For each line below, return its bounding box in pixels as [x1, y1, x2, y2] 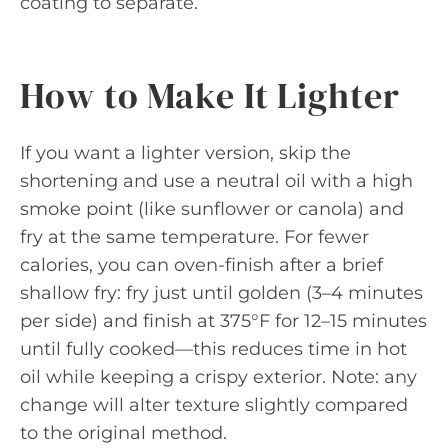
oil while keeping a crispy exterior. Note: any [20, 365, 417, 388]
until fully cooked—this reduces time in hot [20, 337, 407, 360]
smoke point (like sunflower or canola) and [20, 197, 404, 220]
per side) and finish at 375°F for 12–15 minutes [20, 309, 427, 332]
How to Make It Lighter [20, 70, 400, 120]
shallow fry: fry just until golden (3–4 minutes [20, 281, 423, 304]
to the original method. [20, 421, 227, 444]
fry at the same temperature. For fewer [20, 225, 369, 248]
